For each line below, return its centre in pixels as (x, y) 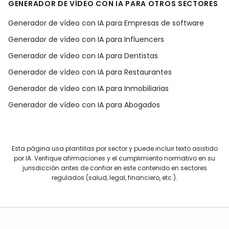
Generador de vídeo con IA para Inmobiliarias (88, 88)
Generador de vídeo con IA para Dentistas (83, 56)
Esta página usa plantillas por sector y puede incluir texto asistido (114, 148)
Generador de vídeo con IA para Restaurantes (90, 72)
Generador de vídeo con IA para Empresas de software (106, 23)
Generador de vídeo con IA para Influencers (86, 39)
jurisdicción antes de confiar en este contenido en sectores (114, 168)
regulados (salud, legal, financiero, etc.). (114, 178)
